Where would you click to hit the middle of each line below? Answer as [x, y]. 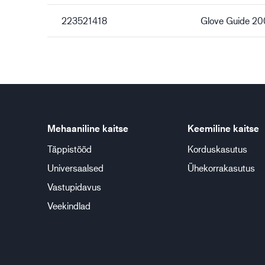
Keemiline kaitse [223, 128]
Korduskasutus [217, 149]
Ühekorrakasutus [221, 168]
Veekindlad [69, 206]
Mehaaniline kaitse [88, 128]
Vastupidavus [74, 187]
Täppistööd [70, 149]
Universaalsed [75, 168]
